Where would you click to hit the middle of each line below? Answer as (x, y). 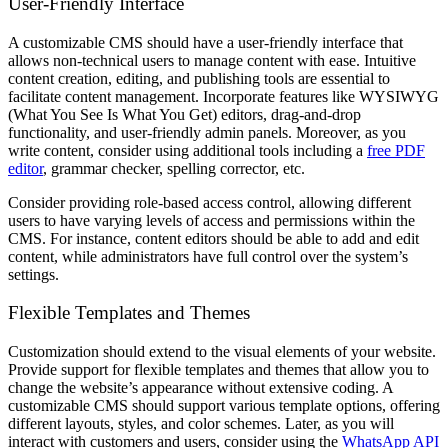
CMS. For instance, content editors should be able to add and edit (213, 238)
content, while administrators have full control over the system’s (208, 256)
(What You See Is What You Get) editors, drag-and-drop (184, 114)
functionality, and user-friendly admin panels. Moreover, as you (207, 132)
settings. (33, 274)
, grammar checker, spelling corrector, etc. (176, 168)
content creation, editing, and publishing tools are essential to (199, 78)
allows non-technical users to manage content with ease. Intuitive (212, 60)
